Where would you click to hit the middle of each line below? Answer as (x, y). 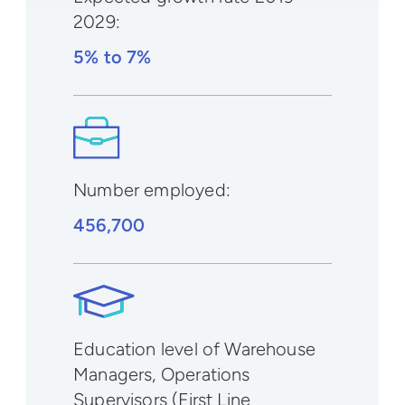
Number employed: (152, 190)
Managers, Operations (162, 375)
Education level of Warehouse (195, 349)
